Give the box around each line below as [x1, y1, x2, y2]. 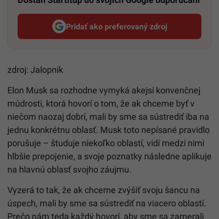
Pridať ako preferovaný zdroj [66, 22, 167, 31]
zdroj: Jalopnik [7, 65, 63, 75]
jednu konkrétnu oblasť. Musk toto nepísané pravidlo [7, 125, 210, 135]
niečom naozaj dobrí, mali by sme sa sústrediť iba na [7, 111, 209, 122]
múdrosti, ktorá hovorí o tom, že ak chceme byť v [7, 98, 195, 109]
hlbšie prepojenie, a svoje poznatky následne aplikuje [7, 151, 212, 162]
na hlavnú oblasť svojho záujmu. [7, 164, 131, 175]
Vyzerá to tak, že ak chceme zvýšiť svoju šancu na [7, 185, 200, 196]
